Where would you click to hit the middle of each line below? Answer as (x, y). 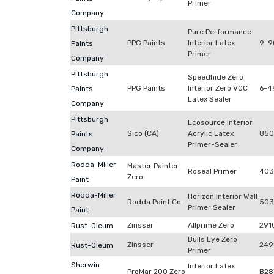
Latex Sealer (210, 99)
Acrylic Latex (211, 133)
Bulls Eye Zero (213, 239)
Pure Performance (220, 32)
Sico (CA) (143, 133)
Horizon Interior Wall (223, 196)
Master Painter (153, 166)
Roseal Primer (212, 171)
